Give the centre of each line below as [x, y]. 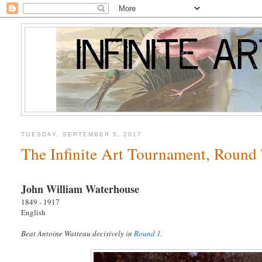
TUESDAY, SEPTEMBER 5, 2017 [82, 135]
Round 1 [148, 234]
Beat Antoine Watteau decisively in [78, 234]
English [34, 213]
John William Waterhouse [80, 189]
